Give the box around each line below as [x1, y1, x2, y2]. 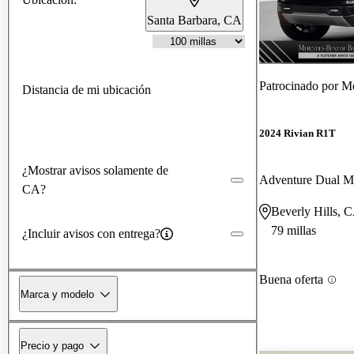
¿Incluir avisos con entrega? [22, 226, 160, 240]
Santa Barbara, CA [147, 13, 242, 27]
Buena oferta [259, 273, 323, 287]
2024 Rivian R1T [259, 127, 336, 140]
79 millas [271, 224, 316, 238]
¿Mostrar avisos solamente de [22, 163, 168, 177]
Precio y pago [21, 339, 84, 352]
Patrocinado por [259, 78, 341, 92]
